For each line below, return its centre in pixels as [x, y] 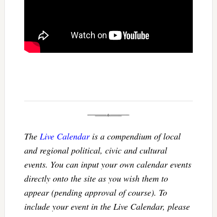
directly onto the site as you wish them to [96, 178]
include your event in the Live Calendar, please [107, 207]
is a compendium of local [135, 136]
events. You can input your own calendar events [108, 164]
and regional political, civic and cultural [95, 150]
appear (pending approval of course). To [95, 193]
